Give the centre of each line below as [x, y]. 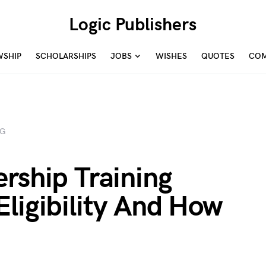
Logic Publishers [133, 25]
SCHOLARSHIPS [66, 56]
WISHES [171, 56]
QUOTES [218, 56]
